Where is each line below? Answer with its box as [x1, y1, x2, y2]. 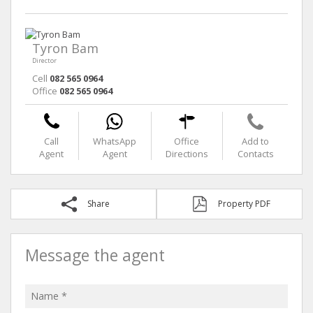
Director [32, 55, 57, 65]
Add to [242, 134, 270, 147]
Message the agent [25, 244, 165, 266]
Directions [165, 147, 208, 160]
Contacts [237, 147, 274, 160]
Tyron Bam [32, 39, 99, 57]
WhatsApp [93, 134, 137, 147]
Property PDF [218, 197, 270, 210]
